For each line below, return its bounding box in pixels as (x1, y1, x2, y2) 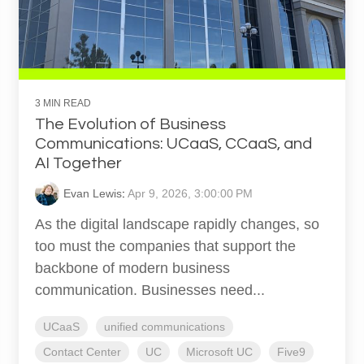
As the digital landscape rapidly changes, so (35, 216, 319, 233)
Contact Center (43, 345, 121, 359)
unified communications (104, 320, 225, 334)
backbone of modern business (35, 260, 230, 277)
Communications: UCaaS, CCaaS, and (35, 136, 312, 153)
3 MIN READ (35, 97, 91, 110)
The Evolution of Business (35, 116, 226, 133)
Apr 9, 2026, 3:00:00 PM (128, 187, 253, 201)
